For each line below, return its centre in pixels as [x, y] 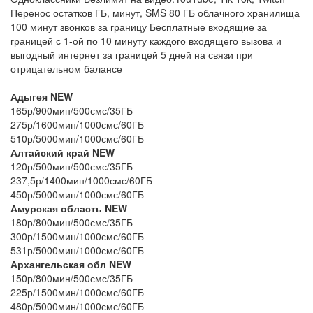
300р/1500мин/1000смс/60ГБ [77, 236]
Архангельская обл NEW [71, 264]
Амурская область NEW [69, 208]
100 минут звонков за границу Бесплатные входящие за [139, 26]
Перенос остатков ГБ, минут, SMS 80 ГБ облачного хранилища [155, 12]
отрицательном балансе [66, 68]
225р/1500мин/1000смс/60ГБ [77, 292]
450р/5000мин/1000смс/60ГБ [77, 194]
